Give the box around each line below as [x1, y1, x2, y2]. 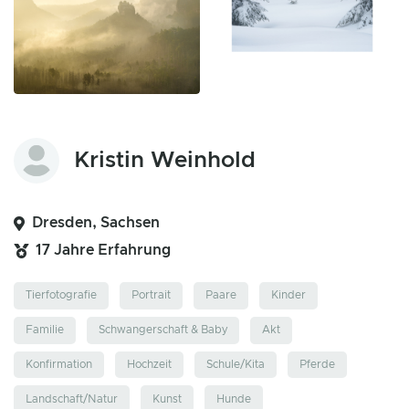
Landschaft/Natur [26, 393, 118, 404]
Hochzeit [127, 358, 172, 370]
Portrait [131, 289, 171, 301]
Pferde [299, 358, 335, 370]
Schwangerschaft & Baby [99, 324, 227, 336]
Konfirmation [26, 358, 92, 370]
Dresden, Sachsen [32, 215, 160, 230]
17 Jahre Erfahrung [36, 243, 171, 257]
